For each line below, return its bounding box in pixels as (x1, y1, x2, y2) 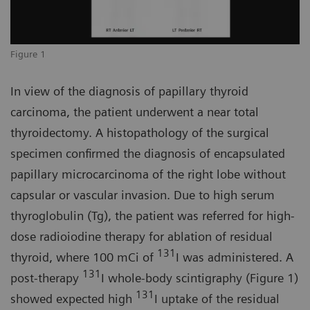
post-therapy (10, 271, 82, 286)
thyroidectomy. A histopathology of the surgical (10, 125, 269, 140)
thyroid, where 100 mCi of (10, 250, 157, 265)
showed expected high (10, 291, 136, 307)
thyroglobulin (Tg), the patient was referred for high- (10, 208, 295, 224)
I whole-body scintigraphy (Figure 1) (101, 271, 298, 286)
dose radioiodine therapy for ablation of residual (10, 229, 273, 244)
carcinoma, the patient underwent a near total (10, 104, 259, 120)
